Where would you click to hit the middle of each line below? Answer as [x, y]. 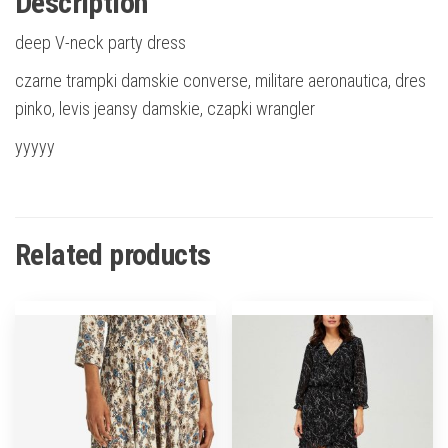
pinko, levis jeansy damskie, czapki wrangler [165, 108]
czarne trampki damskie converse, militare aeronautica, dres [220, 80]
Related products [113, 254]
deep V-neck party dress [100, 42]
